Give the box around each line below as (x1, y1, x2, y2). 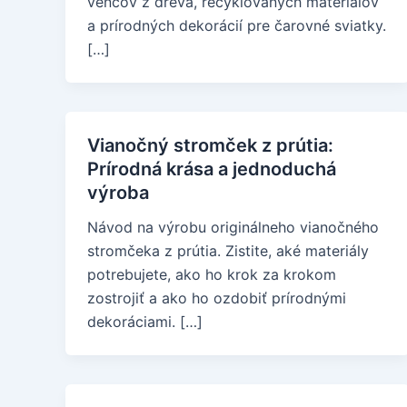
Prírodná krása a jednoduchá (87, 158, 336, 180)
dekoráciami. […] (87, 313, 203, 331)
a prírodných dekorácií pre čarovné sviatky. (87, 16, 386, 35)
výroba (87, 182, 149, 203)
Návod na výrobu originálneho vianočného (87, 218, 379, 236)
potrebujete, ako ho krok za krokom (87, 265, 336, 283)
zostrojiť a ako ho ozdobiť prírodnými (87, 289, 346, 307)
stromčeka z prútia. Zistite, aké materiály (87, 242, 369, 260)
